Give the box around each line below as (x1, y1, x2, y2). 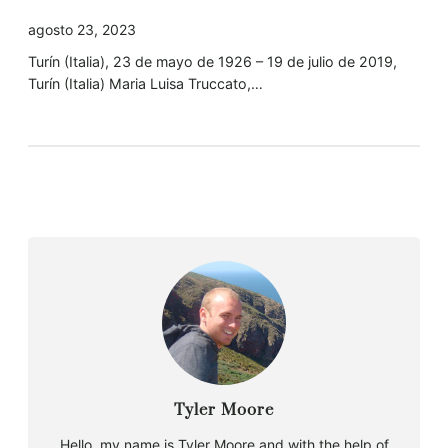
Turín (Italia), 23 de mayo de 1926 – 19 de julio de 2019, (28, 53, 397, 71)
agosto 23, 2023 (28, 21, 136, 39)
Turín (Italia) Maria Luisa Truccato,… (28, 75, 263, 93)
